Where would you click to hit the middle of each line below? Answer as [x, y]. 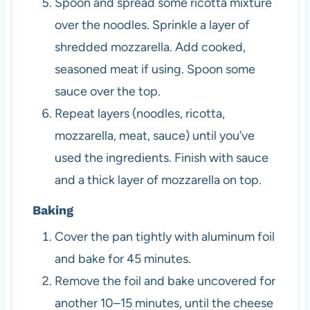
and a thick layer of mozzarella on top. [158, 180]
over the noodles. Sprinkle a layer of [152, 25]
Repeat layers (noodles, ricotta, [139, 114]
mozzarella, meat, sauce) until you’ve [154, 136]
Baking [53, 210]
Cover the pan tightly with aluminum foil [164, 237]
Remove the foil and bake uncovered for [165, 281]
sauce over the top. [107, 92]
